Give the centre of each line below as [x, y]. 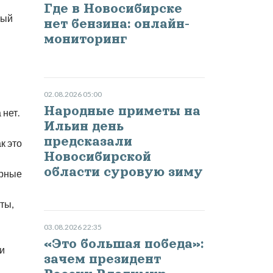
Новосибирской [97, 157]
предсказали [88, 142]
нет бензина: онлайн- [116, 24]
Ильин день [83, 126]
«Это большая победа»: [123, 244]
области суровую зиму [123, 172]
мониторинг [85, 39]
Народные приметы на [122, 111]
